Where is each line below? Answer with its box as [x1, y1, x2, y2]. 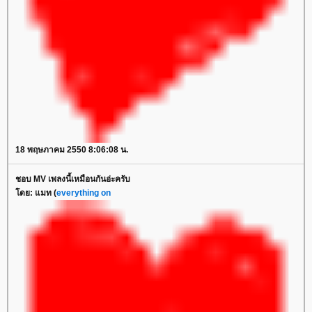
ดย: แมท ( [15, 188, 56, 198]
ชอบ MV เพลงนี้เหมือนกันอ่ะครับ [15, 174, 130, 184]
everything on [56, 188, 111, 198]
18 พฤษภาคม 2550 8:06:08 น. [15, 145, 128, 155]
